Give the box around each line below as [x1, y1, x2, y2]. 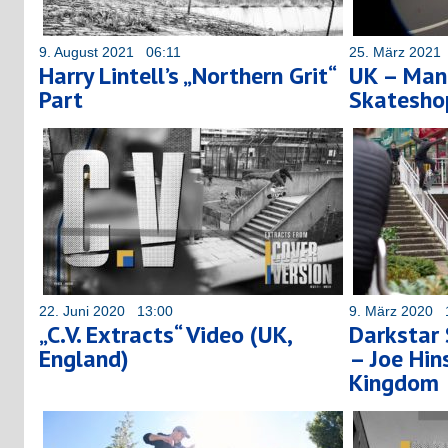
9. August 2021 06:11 [39, 43, 181, 60]
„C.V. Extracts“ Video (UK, [39, 318, 291, 350]
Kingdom [349, 366, 439, 398]
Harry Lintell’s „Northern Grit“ [39, 59, 335, 91]
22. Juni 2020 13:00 [39, 302, 173, 319]
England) [39, 342, 129, 374]
